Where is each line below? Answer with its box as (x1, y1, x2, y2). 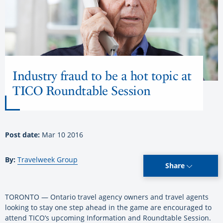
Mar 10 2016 (42, 130, 83, 140)
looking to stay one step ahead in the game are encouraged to (5, 203, 212, 213)
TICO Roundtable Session (12, 83, 151, 99)
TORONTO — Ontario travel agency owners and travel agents (5, 192, 209, 202)
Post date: (5, 130, 42, 140)
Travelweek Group (17, 155, 78, 165)
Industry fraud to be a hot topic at (12, 68, 192, 84)
